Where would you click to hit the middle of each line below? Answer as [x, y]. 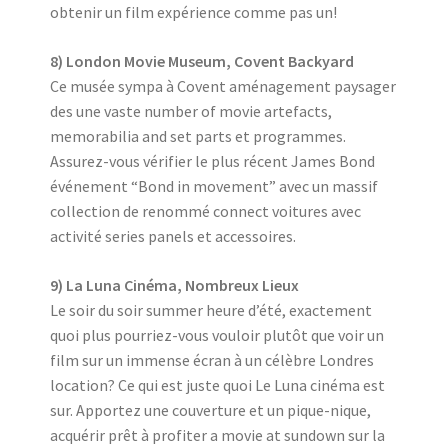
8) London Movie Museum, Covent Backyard [202, 61]
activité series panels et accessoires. [173, 236]
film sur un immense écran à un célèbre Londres [212, 360]
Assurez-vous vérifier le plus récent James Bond [212, 161]
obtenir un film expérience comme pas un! [193, 12]
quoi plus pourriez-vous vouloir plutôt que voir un [217, 335]
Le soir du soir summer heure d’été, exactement [211, 310]
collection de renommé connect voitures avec [205, 211]
